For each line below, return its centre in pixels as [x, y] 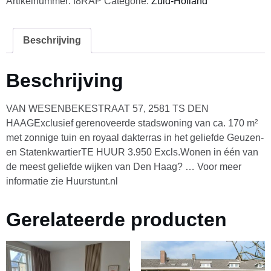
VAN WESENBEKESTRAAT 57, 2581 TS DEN [107, 109]
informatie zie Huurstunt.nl [62, 181]
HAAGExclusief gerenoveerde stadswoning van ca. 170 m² [132, 123]
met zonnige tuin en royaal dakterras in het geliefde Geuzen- [135, 138]
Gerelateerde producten [116, 220]
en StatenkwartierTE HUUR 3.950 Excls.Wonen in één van [132, 152]
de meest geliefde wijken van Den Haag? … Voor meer [124, 167]
